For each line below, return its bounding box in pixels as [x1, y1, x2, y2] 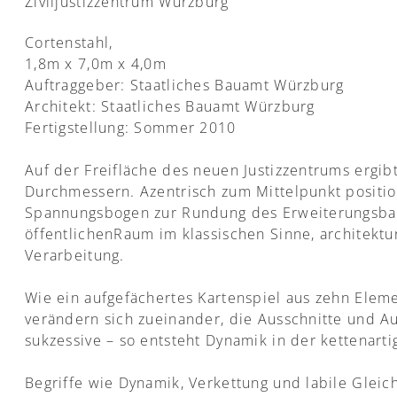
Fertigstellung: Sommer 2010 [25, 118, 237, 137]
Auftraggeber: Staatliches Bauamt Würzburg [25, 75, 345, 95]
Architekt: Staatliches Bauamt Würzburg [25, 97, 315, 116]
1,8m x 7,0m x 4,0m [25, 54, 167, 74]
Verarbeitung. [25, 245, 125, 265]
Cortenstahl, [25, 33, 113, 52]
